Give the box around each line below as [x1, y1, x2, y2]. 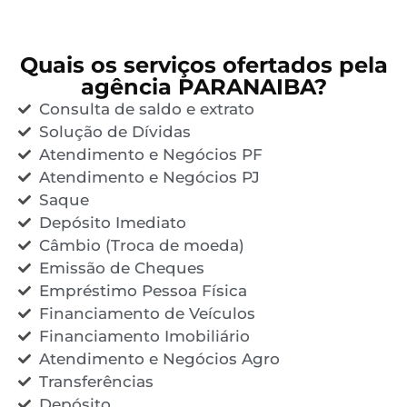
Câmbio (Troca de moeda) [38, 235, 244, 254]
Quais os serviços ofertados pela [19, 51, 388, 78]
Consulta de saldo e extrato [38, 99, 254, 118]
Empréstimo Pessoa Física [38, 281, 247, 300]
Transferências [38, 372, 154, 391]
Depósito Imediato [38, 213, 186, 232]
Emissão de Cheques [38, 258, 204, 277]
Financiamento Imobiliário [38, 326, 250, 345]
